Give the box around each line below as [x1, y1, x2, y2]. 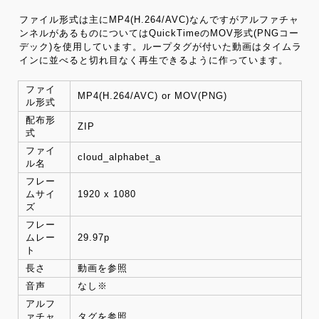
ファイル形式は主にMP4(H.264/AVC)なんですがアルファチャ [19, 14, 299, 25]
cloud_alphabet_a [77, 152, 161, 163]
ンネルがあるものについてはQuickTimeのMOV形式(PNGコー [19, 27, 299, 38]
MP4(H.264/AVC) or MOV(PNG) [77, 90, 227, 102]
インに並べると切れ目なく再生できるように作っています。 [19, 54, 288, 66]
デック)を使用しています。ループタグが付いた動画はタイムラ [19, 41, 302, 52]
